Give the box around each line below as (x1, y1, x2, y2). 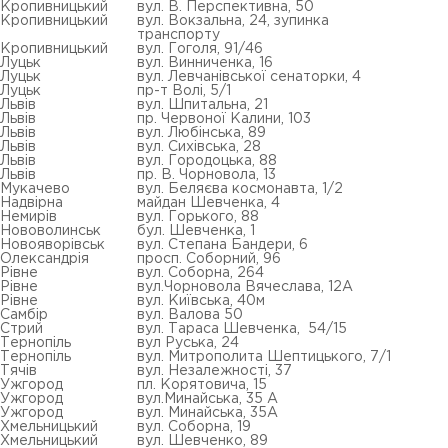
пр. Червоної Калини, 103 (137, 113, 311, 125)
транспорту (137, 29, 220, 41)
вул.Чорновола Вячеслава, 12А (137, 281, 353, 293)
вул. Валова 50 (137, 309, 243, 321)
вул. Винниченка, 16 (137, 57, 273, 69)
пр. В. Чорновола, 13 (137, 169, 276, 181)
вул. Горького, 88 (137, 211, 259, 223)
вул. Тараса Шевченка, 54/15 (137, 323, 347, 335)
